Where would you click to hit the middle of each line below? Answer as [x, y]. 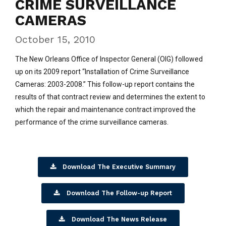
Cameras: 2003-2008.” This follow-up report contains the [105, 84]
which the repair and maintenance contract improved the [105, 109]
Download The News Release [119, 219]
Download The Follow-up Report [119, 193]
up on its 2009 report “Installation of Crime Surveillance [102, 71]
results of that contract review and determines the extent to [110, 97]
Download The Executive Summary [119, 166]
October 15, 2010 [55, 39]
